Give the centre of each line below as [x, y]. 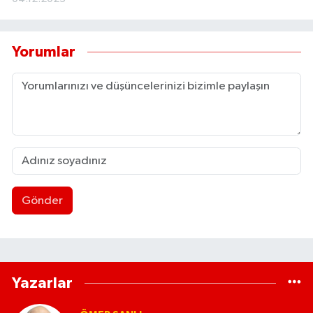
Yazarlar [42, 283]
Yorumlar [44, 52]
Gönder [42, 201]
